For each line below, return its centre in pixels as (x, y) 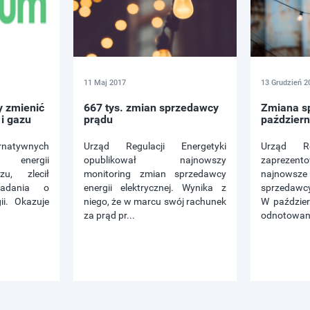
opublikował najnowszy (155, 160)
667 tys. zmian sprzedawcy (151, 108)
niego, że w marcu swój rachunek (155, 202)
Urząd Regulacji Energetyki (155, 146)
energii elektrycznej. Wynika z (155, 188)
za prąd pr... (109, 216)
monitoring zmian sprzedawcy (155, 174)
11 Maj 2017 (105, 83)
